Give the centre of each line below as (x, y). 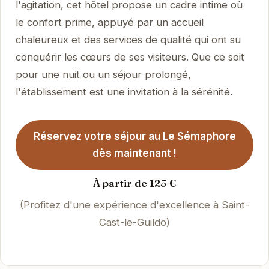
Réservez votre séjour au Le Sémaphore (134, 137)
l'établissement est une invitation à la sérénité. (124, 92)
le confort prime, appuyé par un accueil (109, 22)
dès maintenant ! (134, 153)
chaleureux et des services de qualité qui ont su (128, 39)
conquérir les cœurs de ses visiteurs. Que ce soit (130, 57)
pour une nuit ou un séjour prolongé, (103, 74)
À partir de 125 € (134, 183)
